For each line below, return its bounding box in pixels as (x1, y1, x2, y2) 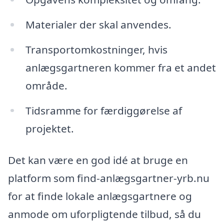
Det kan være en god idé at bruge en (8, 153, 188, 167)
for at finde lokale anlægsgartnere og (8, 189, 192, 203)
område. (25, 78, 67, 92)
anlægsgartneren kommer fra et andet (25, 60, 216, 74)
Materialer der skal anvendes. (25, 17, 171, 31)
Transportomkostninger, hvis (25, 42, 167, 56)
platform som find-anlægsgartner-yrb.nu (8, 171, 209, 185)
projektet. (25, 121, 74, 135)
